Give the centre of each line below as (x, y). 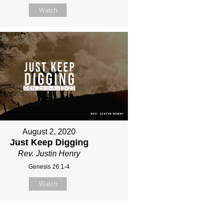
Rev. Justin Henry (49, 153)
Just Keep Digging (49, 142)
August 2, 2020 (49, 131)
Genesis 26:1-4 (49, 167)
